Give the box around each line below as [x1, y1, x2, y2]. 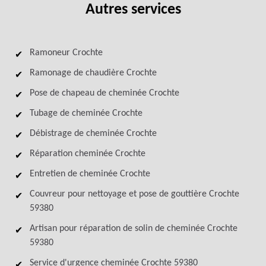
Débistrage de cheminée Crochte [30, 129, 157, 138]
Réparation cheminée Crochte [30, 149, 145, 159]
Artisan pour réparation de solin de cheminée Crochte [30, 224, 237, 233]
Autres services [85, 2, 181, 18]
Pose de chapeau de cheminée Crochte [30, 88, 179, 98]
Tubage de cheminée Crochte [30, 109, 142, 118]
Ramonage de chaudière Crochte [30, 68, 157, 78]
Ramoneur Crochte [30, 48, 103, 58]
